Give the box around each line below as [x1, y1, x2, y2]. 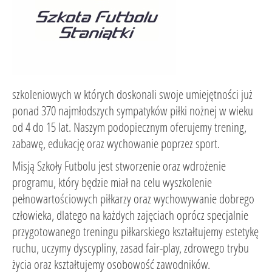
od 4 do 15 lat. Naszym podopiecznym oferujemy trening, [12, 118, 246, 135]
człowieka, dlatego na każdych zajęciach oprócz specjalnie [12, 206, 248, 223]
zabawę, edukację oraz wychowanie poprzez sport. [12, 135, 220, 152]
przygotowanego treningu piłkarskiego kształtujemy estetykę [12, 223, 259, 240]
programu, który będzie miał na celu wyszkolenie [12, 174, 212, 191]
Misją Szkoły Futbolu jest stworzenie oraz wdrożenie [12, 157, 226, 174]
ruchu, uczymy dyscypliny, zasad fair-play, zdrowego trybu [12, 239, 249, 256]
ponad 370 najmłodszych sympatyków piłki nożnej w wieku [12, 102, 253, 119]
